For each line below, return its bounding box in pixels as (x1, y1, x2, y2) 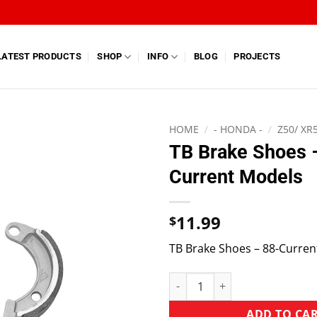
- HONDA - (214, 122, 263, 136)
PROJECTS (234, 51, 281, 62)
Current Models (169, 165, 303, 188)
